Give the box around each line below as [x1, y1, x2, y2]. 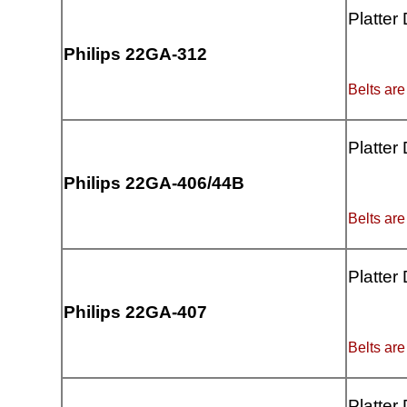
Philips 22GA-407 [64, 303, 208, 323]
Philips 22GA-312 [64, 45, 208, 65]
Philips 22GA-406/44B [64, 174, 245, 194]
